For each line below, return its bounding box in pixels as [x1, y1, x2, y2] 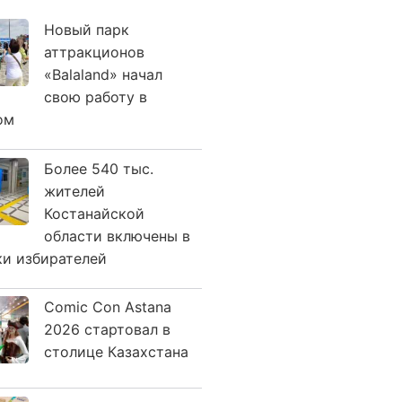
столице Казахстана [44, 343, 188, 361]
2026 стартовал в [44, 320, 170, 338]
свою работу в [44, 88, 147, 106]
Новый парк [44, 21, 129, 39]
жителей [44, 181, 105, 200]
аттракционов [44, 43, 144, 61]
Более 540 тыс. [44, 159, 153, 178]
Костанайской [44, 204, 144, 223]
